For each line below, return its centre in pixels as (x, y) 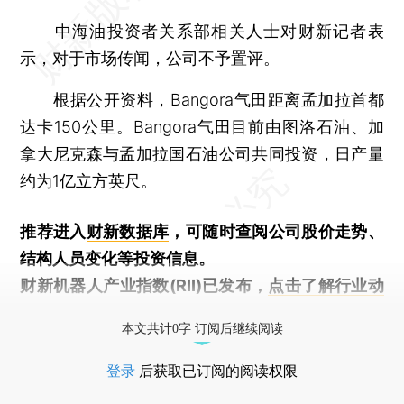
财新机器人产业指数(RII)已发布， (144, 285)
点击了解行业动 (326, 285)
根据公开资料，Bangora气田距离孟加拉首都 (202, 99)
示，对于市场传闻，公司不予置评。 (150, 58)
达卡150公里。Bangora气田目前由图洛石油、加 (202, 126)
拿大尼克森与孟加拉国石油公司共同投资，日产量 (202, 153)
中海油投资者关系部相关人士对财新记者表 (202, 31)
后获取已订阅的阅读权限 (216, 371)
